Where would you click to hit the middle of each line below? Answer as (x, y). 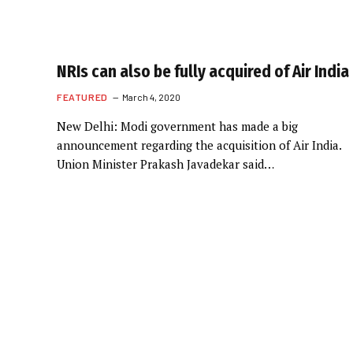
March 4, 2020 (151, 97)
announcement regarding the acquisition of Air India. (199, 145)
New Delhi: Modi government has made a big (177, 126)
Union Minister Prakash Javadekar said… (165, 163)
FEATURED (82, 97)
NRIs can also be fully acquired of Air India (203, 71)
